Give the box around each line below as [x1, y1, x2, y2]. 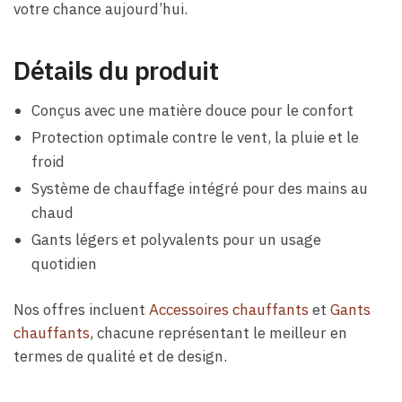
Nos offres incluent [13, 299, 149, 319]
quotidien [31, 253, 97, 274]
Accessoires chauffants [149, 299, 309, 319]
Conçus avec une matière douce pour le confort [31, 100, 354, 120]
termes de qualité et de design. [13, 345, 227, 366]
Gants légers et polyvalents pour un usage [31, 229, 321, 249]
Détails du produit [13, 54, 218, 88]
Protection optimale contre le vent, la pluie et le [31, 127, 359, 147]
